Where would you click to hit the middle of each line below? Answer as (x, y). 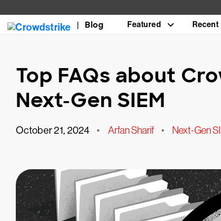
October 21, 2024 (53, 130)
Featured (144, 24)
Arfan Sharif (131, 130)
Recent (205, 24)
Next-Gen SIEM (91, 100)
